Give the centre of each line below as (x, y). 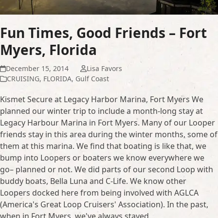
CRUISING (23, 79)
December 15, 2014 (37, 69)
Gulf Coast (92, 79)
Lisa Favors (104, 69)
